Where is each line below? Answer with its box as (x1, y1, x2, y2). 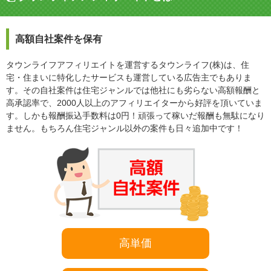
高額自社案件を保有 (15, 34, 102, 45)
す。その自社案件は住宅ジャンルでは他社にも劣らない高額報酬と (6, 85, 260, 96)
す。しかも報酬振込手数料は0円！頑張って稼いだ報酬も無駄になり (6, 111, 265, 121)
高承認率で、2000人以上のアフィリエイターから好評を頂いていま (6, 98, 263, 108)
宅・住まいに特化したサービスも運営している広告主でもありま (6, 73, 252, 83)
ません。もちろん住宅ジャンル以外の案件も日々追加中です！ (6, 123, 243, 134)
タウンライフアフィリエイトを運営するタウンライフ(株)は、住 (6, 60, 249, 70)
